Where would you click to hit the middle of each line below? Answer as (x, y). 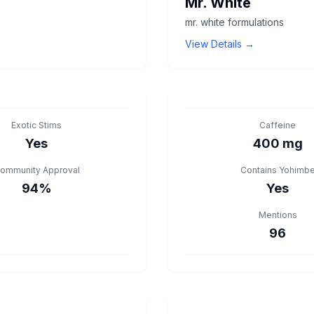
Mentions (278, 215)
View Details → (220, 44)
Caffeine (278, 125)
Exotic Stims (36, 125)
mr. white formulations (234, 22)
